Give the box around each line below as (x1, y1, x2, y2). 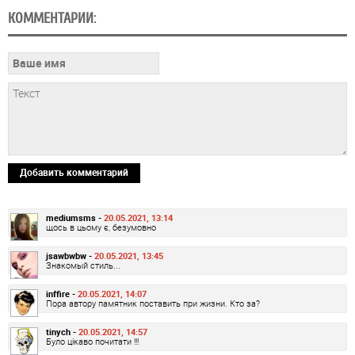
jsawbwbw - (46, 250, 94, 262)
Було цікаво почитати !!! (46, 335, 139, 348)
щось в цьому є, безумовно (46, 221, 156, 234)
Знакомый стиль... (46, 259, 120, 272)
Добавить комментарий (20, 166, 128, 179)
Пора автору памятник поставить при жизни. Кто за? (46, 297, 260, 310)
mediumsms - (46, 212, 104, 224)
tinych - (46, 326, 78, 338)
